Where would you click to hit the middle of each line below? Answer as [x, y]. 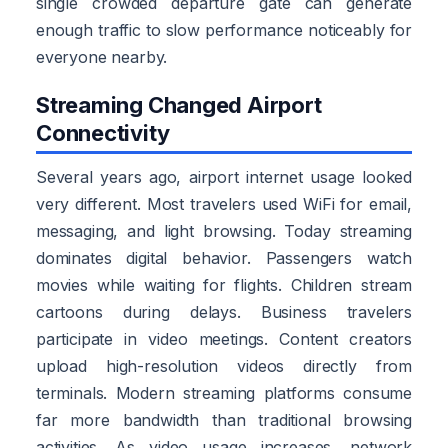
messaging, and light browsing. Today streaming [224, 230]
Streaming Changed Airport [179, 104]
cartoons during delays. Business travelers [224, 311]
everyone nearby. [102, 56]
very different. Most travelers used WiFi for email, [224, 203]
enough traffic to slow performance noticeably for [224, 29]
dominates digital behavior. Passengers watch [224, 257]
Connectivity [103, 132]
